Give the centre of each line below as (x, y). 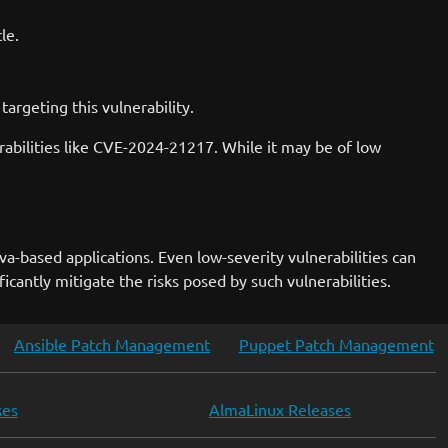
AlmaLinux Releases (280, 409)
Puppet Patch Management (336, 344)
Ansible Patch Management (112, 344)
